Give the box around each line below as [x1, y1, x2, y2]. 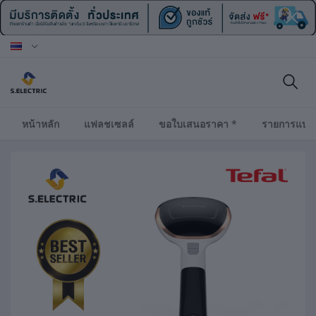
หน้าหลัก [22, 117, 59, 130]
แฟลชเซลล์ [84, 117, 134, 130]
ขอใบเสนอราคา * [159, 117, 237, 130]
